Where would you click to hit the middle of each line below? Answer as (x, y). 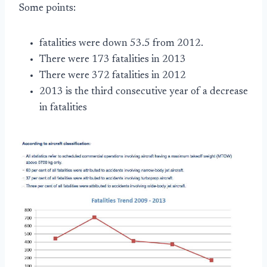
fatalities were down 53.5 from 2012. (121, 44)
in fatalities (63, 108)
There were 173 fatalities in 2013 (113, 60)
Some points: (47, 9)
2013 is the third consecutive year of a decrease (144, 92)
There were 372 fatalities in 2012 (113, 76)
